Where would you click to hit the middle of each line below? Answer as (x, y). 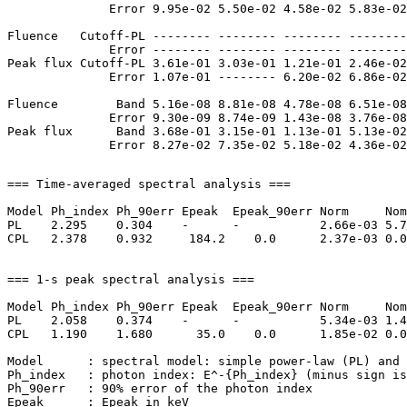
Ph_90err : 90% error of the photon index (160, 389)
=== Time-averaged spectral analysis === (149, 184)
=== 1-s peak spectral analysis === (131, 280)
